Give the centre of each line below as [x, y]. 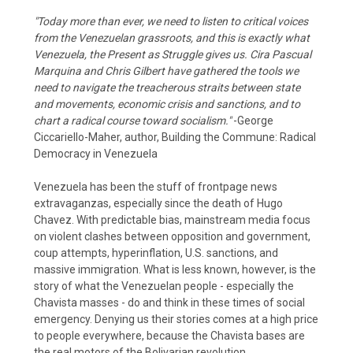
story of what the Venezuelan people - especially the [164, 286]
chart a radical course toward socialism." [132, 120]
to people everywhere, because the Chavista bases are [169, 335]
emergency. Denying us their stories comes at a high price [176, 319]
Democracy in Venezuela [96, 153]
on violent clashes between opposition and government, [172, 236]
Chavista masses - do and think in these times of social [169, 302]
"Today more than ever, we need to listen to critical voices [171, 21]
